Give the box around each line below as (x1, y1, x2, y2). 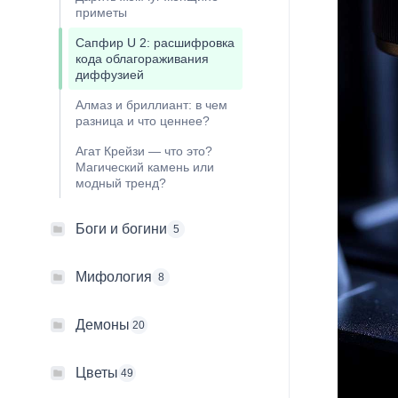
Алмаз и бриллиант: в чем (76, 98, 227, 113)
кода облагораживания (76, 52, 209, 67)
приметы (76, 5, 127, 20)
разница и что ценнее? (76, 114, 210, 129)
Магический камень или (76, 160, 214, 175)
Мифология (76, 269, 152, 285)
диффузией (76, 68, 144, 83)
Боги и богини (76, 221, 167, 237)
